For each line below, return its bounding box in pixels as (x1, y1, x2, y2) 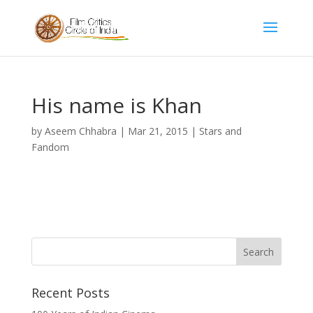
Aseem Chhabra (44, 124, 117, 138)
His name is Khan (31, 91, 202, 119)
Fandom (31, 140, 69, 154)
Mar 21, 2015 (127, 124, 188, 138)
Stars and (198, 124, 242, 138)
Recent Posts (31, 284, 110, 301)
